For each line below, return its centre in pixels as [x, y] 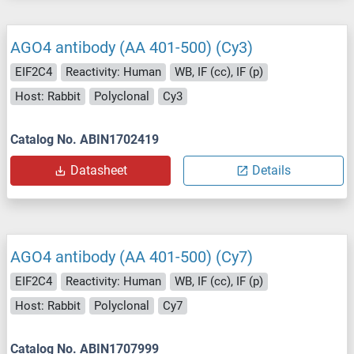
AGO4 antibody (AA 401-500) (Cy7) [132, 257]
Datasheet [98, 171]
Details [271, 171]
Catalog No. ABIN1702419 [85, 140]
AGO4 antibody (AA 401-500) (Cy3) [132, 48]
